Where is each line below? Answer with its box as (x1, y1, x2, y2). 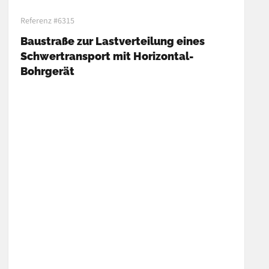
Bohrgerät (20, 64, 75, 77)
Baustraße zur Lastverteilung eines (20, 34, 205, 47)
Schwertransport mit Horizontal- (20, 49, 194, 62)
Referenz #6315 (20, 14, 75, 27)
